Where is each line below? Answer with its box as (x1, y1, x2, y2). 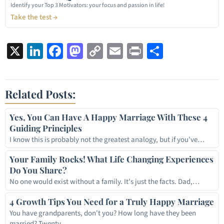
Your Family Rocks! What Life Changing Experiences (9, 153, 213, 165)
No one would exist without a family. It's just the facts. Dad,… (9, 176, 199, 187)
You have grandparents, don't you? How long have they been (9, 207, 196, 218)
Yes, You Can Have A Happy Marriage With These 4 (9, 111, 207, 122)
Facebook (63, 39, 127, 63)
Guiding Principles (9, 122, 82, 133)
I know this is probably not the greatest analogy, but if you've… (9, 134, 204, 145)
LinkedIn (43, 39, 101, 63)
